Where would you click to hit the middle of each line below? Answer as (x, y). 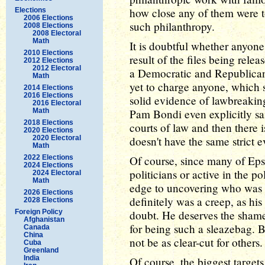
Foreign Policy (39, 211)
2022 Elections (49, 157)
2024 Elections (49, 165)
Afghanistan (44, 219)
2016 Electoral (57, 103)
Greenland (41, 250)
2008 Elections (49, 25)
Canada (37, 227)
